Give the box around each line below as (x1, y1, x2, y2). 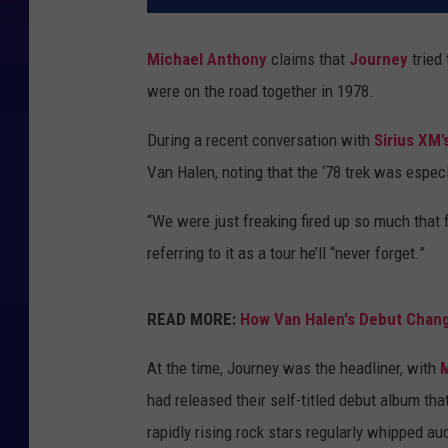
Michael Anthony (147, 49, 267, 70)
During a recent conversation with (147, 130, 374, 151)
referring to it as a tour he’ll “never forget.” (147, 243, 425, 264)
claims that (267, 49, 349, 70)
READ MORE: (147, 309, 236, 330)
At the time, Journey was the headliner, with (147, 358, 440, 379)
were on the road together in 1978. (147, 81, 374, 102)
